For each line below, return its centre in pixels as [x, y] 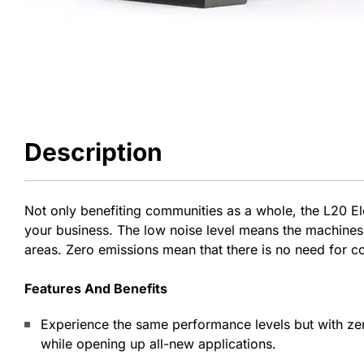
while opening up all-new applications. [158, 344]
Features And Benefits [96, 288]
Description [93, 152]
